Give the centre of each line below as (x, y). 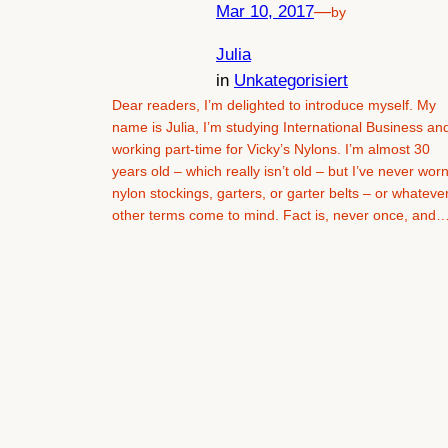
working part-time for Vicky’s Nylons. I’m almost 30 (271, 148)
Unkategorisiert (291, 80)
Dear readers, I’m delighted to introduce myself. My (274, 104)
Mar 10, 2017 (265, 12)
